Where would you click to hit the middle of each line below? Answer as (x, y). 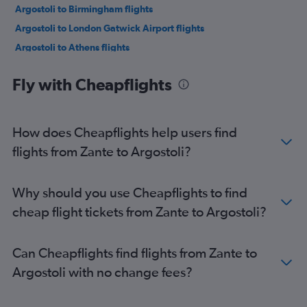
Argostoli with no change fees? (102, 272)
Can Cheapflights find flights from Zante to (135, 253)
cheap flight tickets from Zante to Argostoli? (139, 211)
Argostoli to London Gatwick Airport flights (110, 28)
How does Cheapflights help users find (125, 132)
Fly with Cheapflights (92, 84)
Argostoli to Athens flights (72, 47)
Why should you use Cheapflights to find (130, 192)
